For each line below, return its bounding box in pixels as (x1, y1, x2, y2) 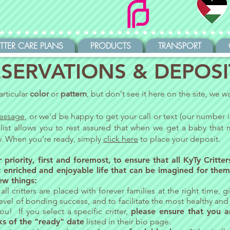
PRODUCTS (90, 40, 131, 51)
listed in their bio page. (84, 217, 171, 226)
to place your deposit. (138, 134, 222, 144)
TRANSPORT (158, 40, 201, 51)
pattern (61, 89, 87, 99)
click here (103, 134, 138, 144)
